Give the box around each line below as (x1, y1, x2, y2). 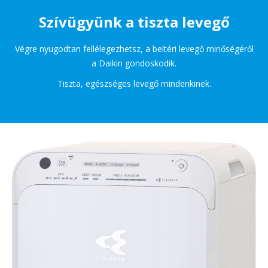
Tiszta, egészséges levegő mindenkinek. (57, 78, 211, 90)
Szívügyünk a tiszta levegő (38, 12, 230, 32)
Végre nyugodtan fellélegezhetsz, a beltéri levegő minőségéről (14, 43, 254, 55)
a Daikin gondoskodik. (92, 57, 176, 69)
